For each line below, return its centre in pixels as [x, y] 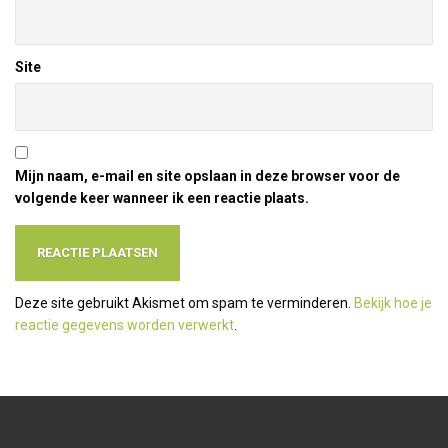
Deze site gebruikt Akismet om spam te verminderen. [184, 303]
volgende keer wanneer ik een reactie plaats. [162, 198]
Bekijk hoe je [393, 303]
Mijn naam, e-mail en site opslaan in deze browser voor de [207, 176]
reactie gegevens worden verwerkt [124, 325]
